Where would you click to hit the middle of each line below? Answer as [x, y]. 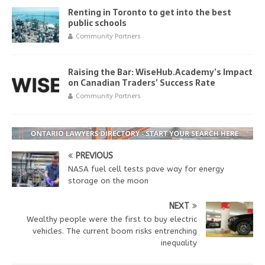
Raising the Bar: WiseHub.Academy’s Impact [160, 72]
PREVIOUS [94, 156]
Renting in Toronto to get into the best [150, 12]
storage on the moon [108, 180]
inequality [179, 243]
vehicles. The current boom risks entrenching [115, 231]
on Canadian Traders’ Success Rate [142, 83]
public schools [97, 23]
